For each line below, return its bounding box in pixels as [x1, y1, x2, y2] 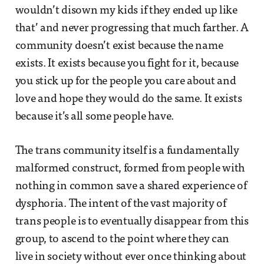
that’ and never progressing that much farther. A [15, 23, 249, 35]
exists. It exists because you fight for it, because [15, 58, 239, 70]
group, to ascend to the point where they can [15, 234, 230, 246]
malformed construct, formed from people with [15, 163, 245, 175]
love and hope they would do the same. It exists [15, 94, 242, 105]
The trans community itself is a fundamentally [15, 146, 239, 157]
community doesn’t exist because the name [15, 41, 223, 52]
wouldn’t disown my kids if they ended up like [15, 5, 237, 17]
